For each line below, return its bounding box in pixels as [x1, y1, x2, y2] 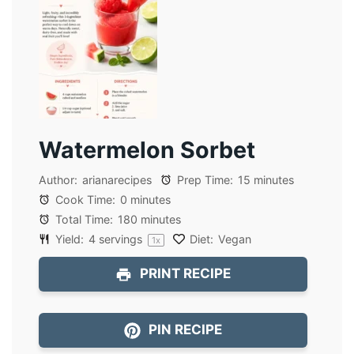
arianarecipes [82, 172, 152, 186]
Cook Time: [52, 192, 116, 206]
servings [96, 232, 146, 246]
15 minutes [238, 172, 295, 186]
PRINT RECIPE [137, 265, 232, 282]
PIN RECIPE [145, 322, 223, 338]
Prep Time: [174, 172, 234, 186]
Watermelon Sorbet [39, 136, 256, 164]
